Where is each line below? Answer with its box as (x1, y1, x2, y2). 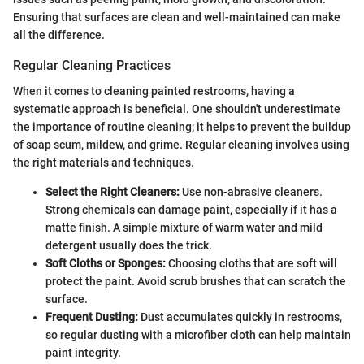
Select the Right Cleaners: (45, 185, 180, 199)
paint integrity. (45, 346, 121, 360)
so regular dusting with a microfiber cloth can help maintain (45, 328, 351, 342)
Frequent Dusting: (45, 310, 138, 324)
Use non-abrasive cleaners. (180, 185, 323, 199)
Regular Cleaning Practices (13, 58, 171, 73)
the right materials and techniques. (13, 156, 194, 170)
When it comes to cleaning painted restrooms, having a (13, 84, 295, 98)
